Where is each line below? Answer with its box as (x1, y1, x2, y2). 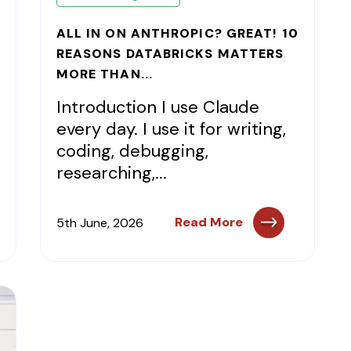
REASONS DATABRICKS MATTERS (56, 45, 284, 62)
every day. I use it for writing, (56, 118, 286, 140)
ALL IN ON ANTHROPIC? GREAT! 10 (56, 25, 299, 42)
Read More (175, 214, 244, 230)
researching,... (56, 161, 167, 184)
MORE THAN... (56, 66, 153, 82)
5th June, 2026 (56, 214, 143, 231)
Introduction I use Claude (56, 96, 259, 118)
